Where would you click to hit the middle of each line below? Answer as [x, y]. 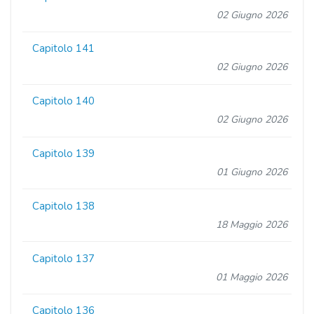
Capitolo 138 [64, 206]
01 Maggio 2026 [251, 277]
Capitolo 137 [64, 258]
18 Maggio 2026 [251, 224]
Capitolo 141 [64, 49]
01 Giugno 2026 [252, 172]
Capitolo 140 [64, 101]
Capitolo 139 [64, 154]
